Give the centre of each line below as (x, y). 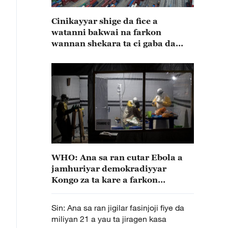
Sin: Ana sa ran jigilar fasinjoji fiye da (118, 208)
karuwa (67, 54)
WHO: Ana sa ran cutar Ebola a (117, 157)
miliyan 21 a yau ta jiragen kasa (109, 219)
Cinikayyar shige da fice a (105, 21)
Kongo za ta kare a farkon (105, 180)
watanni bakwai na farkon (106, 32)
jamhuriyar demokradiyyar (109, 168)
